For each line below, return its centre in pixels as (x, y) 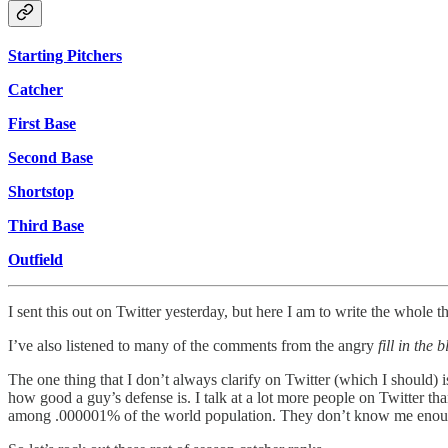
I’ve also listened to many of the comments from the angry (193, 346)
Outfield (35, 260)
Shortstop (41, 192)
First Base (42, 124)
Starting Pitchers (65, 56)
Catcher (35, 90)
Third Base (46, 226)
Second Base (50, 158)
